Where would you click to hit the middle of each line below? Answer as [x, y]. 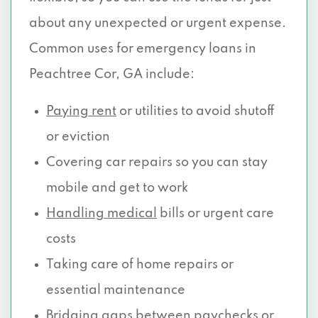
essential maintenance [116, 290]
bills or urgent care [215, 214]
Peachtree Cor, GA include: [112, 75]
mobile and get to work [117, 188]
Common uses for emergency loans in [143, 49]
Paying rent [81, 111]
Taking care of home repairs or [140, 265]
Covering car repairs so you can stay [157, 163]
